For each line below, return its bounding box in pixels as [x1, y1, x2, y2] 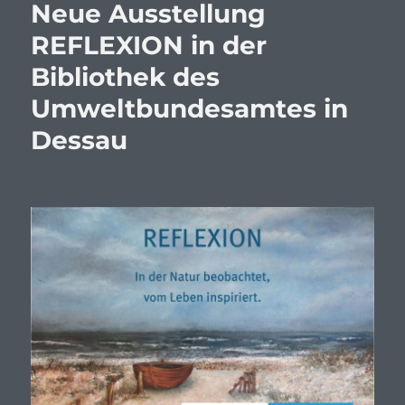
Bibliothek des [31, 61, 221, 93]
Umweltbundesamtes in [31, 93, 349, 125]
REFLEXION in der [31, 30, 268, 61]
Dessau [31, 125, 128, 156]
